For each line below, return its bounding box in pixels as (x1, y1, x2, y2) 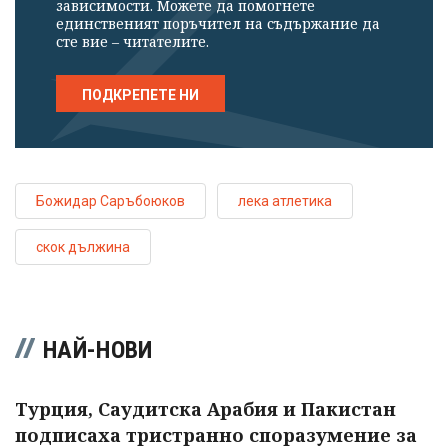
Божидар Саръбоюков (36, 192, 185, 209)
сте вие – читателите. (56, 31, 209, 51)
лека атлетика (238, 192, 332, 209)
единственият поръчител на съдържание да (56, 13, 380, 33)
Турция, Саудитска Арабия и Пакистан (15, 396, 396, 421)
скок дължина (36, 238, 130, 255)
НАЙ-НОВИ (43, 335, 153, 364)
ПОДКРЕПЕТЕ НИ (82, 86, 199, 103)
